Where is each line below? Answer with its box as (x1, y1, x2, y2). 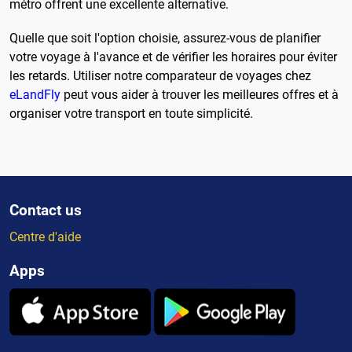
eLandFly (9, 86, 60, 102)
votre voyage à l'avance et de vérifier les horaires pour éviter (9, 49, 337, 64)
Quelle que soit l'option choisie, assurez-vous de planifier (9, 30, 321, 46)
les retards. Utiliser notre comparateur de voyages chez (9, 68, 311, 83)
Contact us (9, 201, 82, 220)
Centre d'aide (9, 229, 81, 245)
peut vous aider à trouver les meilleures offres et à (60, 86, 339, 102)
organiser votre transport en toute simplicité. (9, 105, 253, 121)
